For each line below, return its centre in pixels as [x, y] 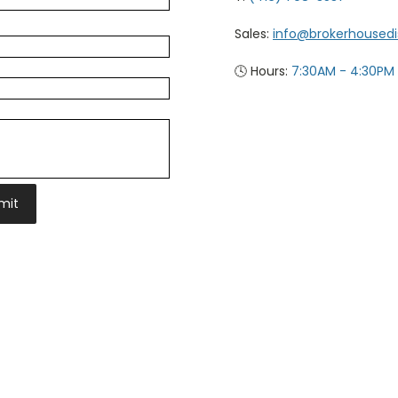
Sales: [254, 34]
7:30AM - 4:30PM [343, 71]
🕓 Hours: [263, 71]
